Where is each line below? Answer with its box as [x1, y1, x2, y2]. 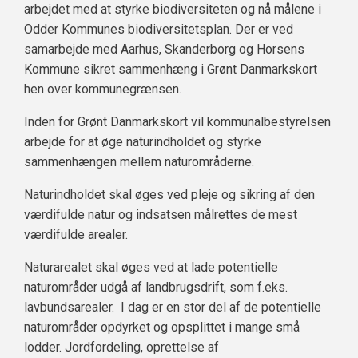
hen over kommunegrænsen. [24, 82, 181, 97]
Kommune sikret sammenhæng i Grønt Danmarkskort [24, 62, 317, 77]
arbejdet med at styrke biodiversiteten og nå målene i [24, 2, 321, 17]
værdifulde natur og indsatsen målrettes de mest [24, 207, 297, 222]
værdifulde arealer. [24, 227, 128, 242]
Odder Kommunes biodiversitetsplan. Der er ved [24, 22, 293, 37]
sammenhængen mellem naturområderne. [24, 154, 257, 169]
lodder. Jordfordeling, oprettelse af [24, 340, 219, 355]
